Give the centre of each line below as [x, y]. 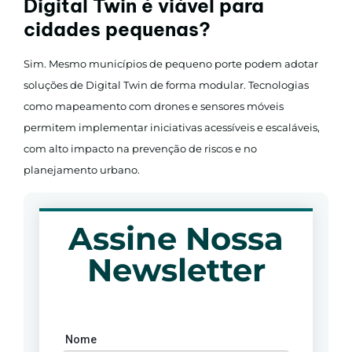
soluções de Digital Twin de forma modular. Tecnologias [166, 84]
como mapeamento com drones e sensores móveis [154, 106]
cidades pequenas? [117, 29]
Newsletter [176, 269]
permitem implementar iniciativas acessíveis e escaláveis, [172, 127]
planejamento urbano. [82, 169]
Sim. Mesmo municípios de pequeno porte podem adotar [171, 63]
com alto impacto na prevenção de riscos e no [140, 148]
